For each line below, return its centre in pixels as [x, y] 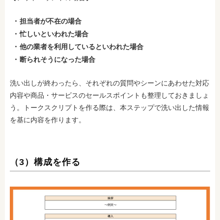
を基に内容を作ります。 [48, 120]
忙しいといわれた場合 [54, 34]
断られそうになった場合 [57, 59]
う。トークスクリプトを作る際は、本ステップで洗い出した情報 [110, 108]
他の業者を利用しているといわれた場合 [82, 47]
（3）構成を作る [45, 162]
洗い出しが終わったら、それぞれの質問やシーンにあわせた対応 [110, 83]
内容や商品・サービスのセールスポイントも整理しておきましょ [110, 95]
